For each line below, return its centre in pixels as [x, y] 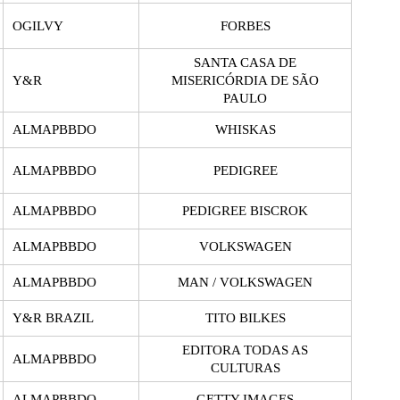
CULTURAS [245, 367]
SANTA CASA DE [245, 62]
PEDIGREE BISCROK [245, 210]
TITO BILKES [245, 317]
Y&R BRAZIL [53, 317]
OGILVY [38, 25]
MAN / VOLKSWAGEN [245, 282]
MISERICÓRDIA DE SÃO [245, 80]
